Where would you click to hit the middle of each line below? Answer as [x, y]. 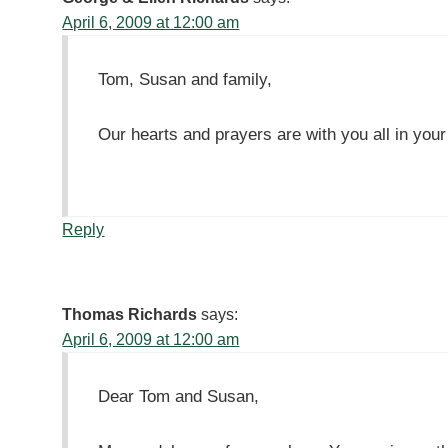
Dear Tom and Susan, [179, 396]
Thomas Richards [130, 315]
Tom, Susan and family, [185, 79]
